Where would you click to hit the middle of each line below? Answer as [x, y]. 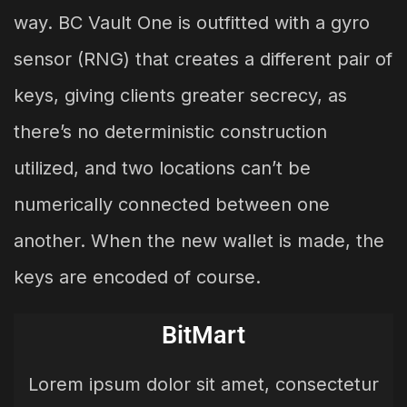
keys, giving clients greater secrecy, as [180, 95]
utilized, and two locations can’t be [162, 168]
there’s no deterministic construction [170, 131]
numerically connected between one [172, 204]
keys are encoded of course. [137, 277]
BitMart [203, 335]
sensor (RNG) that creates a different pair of [203, 59]
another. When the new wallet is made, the [199, 240]
